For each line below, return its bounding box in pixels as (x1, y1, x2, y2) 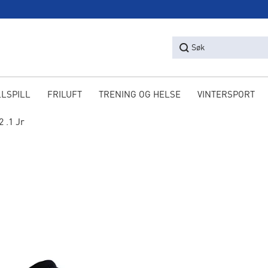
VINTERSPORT (197, 91, 255, 100)
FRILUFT (47, 91, 82, 100)
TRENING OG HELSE (98, 91, 181, 100)
